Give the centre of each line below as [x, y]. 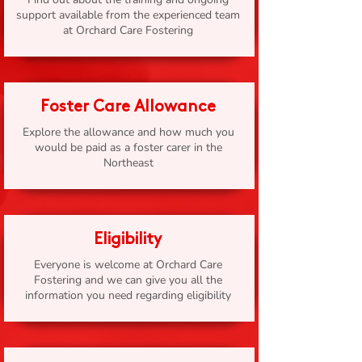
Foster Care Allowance [128, 107]
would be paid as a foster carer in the [128, 147]
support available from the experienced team [128, 15]
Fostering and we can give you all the [128, 280]
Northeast [128, 163]
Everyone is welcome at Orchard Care [128, 265]
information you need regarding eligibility [128, 295]
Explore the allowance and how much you [128, 132]
